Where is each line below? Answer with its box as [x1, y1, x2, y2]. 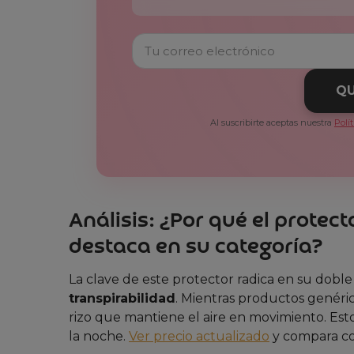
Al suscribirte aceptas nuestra [210, 117, 334, 129]
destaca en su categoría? [69, 236, 322, 259]
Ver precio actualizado [129, 328, 269, 344]
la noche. [69, 328, 129, 344]
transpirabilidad [69, 290, 175, 306]
